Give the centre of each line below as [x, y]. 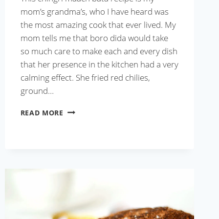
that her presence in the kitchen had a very [99, 64]
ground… [37, 90]
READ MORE [42, 112]
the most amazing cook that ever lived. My [98, 24]
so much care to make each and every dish [99, 51]
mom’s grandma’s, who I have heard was [94, 11]
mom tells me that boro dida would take [94, 38]
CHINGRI [80, 112]
